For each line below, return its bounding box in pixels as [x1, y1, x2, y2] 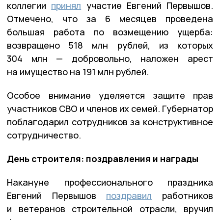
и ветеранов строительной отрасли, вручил [7, 202, 213, 215]
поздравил [106, 189, 152, 201]
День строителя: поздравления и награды [7, 152, 198, 165]
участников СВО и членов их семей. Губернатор [7, 102, 213, 114]
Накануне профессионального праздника [7, 176, 213, 188]
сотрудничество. [7, 129, 81, 141]
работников [152, 189, 214, 201]
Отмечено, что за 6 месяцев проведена [7, 12, 213, 25]
